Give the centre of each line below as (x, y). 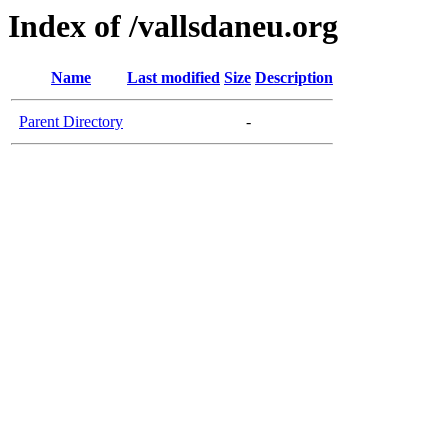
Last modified (173, 78)
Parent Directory (71, 122)
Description (294, 78)
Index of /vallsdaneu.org (173, 26)
